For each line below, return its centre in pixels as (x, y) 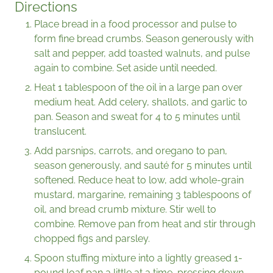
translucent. (60, 132)
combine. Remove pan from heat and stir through (145, 224)
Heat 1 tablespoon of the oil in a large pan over (138, 88)
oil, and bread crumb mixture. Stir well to (125, 210)
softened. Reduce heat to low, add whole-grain (139, 180)
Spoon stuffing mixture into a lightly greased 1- (138, 258)
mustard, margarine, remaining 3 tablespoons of (143, 195)
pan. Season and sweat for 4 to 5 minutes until (137, 117)
